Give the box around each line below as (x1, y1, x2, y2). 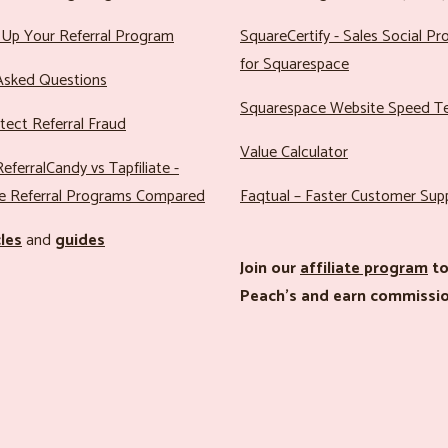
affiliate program (300, 254, 428, 282)
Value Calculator (240, 138, 348, 166)
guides (55, 226, 105, 254)
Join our (240, 254, 300, 282)
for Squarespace (240, 50, 349, 78)
